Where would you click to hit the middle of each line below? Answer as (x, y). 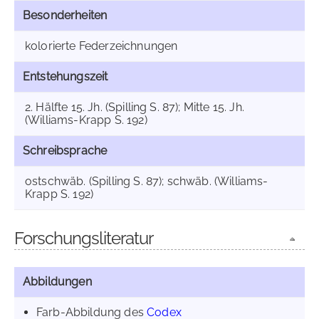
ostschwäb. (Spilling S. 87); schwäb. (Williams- (147, 181)
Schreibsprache (65, 151)
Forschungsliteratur (84, 238)
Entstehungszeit (66, 77)
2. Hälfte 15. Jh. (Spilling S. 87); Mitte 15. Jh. (135, 107)
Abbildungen (57, 282)
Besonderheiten (65, 15)
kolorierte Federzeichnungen (101, 46)
